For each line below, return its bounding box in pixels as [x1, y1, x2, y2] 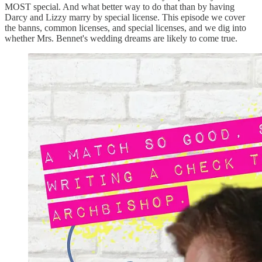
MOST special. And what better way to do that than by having [5, 1, 235, 12]
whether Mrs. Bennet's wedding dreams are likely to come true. [5, 33, 237, 43]
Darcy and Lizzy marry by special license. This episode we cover [5, 12, 245, 22]
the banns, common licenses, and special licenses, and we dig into [5, 22, 246, 33]
